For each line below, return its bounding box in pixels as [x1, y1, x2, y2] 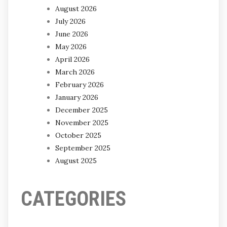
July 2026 [55, 16, 86, 26]
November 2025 [55, 118, 108, 127]
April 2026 [55, 54, 90, 64]
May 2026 [55, 42, 87, 51]
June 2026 [55, 29, 88, 39]
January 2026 [55, 92, 98, 102]
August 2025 [55, 156, 97, 165]
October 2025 [55, 130, 101, 140]
